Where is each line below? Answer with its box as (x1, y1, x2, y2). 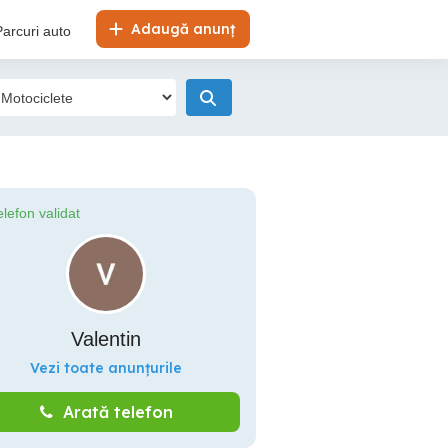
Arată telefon (62, 402, 173, 422)
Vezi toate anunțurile (30, 359, 182, 377)
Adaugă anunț (127, 20, 235, 38)
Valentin (71, 328, 141, 350)
